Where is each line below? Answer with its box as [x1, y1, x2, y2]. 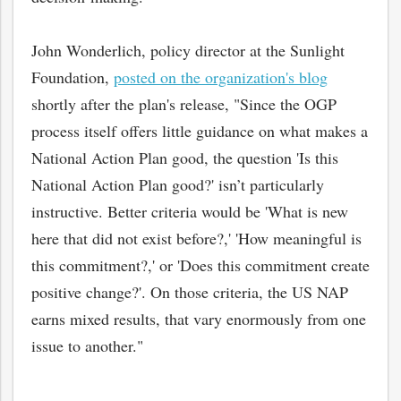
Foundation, [31, 66, 114, 88]
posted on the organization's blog [114, 66, 328, 88]
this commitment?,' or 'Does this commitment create [31, 254, 370, 276]
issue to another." [31, 335, 143, 356]
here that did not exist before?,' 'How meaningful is [31, 227, 362, 249]
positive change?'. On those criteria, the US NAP [31, 281, 348, 303]
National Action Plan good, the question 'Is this [31, 147, 338, 168]
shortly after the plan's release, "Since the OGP [31, 93, 337, 115]
